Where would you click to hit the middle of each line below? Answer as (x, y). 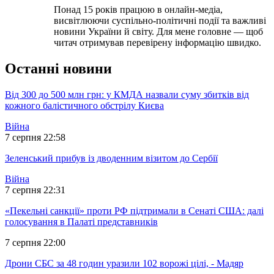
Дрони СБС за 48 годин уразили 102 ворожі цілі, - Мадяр (124, 264)
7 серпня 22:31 (35, 190)
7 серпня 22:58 (35, 138)
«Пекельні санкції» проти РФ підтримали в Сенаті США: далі (134, 211)
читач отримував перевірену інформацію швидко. (157, 43)
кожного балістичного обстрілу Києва (84, 106)
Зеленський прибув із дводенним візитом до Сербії (111, 158)
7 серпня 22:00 (35, 243)
